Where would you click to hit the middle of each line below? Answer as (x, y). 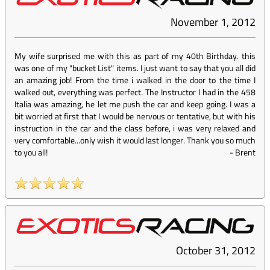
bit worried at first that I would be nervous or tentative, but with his (135, 116)
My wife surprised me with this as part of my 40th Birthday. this (135, 56)
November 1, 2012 (213, 22)
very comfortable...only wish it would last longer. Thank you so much (135, 140)
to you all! (31, 152)
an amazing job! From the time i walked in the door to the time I (135, 80)
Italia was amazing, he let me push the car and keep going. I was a (135, 104)
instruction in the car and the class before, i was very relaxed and (135, 128)
